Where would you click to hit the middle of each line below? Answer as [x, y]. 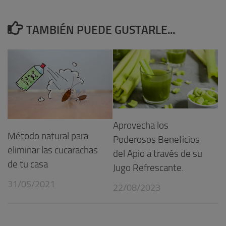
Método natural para [48, 136]
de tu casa [28, 164]
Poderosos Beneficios [156, 139]
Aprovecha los [141, 125]
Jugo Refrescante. [148, 168]
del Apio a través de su [158, 154]
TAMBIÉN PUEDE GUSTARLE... [100, 30]
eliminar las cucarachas [53, 150]
